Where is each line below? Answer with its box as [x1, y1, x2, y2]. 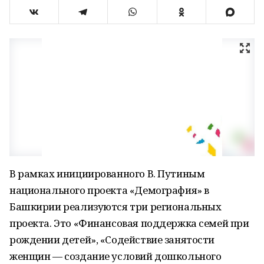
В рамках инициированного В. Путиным [9, 167, 205, 180]
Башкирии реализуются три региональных [9, 200, 222, 213]
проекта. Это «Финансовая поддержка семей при [9, 216, 249, 230]
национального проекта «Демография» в [9, 183, 209, 197]
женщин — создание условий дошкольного [9, 249, 222, 263]
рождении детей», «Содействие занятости [9, 233, 215, 246]
